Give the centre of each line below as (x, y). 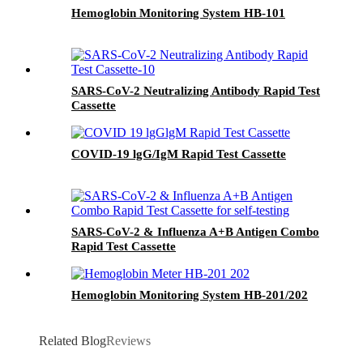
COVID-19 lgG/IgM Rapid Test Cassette (179, 154)
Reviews (128, 340)
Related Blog (73, 340)
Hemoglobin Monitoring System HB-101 (178, 13)
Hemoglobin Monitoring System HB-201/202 (190, 295)
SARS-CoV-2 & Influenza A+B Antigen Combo (195, 231)
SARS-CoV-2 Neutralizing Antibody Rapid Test (196, 90)
